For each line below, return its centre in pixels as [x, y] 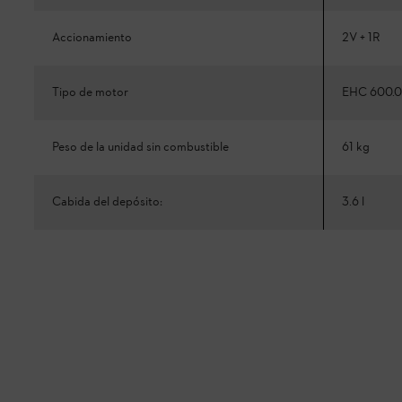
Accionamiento [92, 39]
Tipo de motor [90, 93]
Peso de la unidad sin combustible [140, 148]
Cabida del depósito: [107, 203]
